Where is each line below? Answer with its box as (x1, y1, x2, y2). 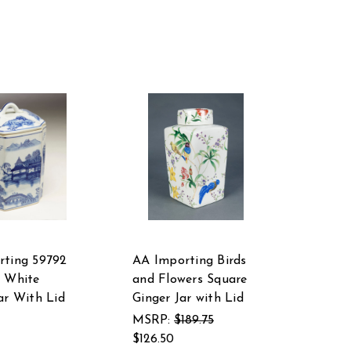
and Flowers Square (132, 273, 248, 287)
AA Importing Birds (132, 255, 247, 268)
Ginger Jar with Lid (132, 292, 244, 306)
